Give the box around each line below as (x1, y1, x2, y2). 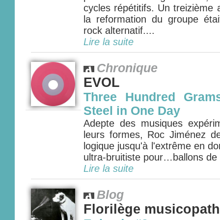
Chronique (97, 61, 158, 75)
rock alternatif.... (83, 25, 155, 36)
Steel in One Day (83, 104, 180, 117)
